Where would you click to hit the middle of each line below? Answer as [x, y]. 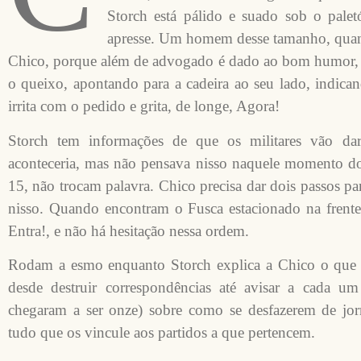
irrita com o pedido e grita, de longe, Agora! [144, 106]
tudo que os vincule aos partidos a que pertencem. [162, 333]
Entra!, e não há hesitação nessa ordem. [129, 230]
